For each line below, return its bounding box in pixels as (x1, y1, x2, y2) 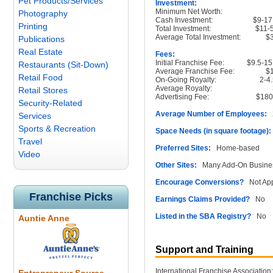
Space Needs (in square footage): (155, 127, 271, 135)
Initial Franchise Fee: (155, 58, 224, 67)
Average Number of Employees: (155, 110, 267, 118)
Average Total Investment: (155, 33, 241, 41)
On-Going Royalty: (155, 76, 216, 84)
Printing (18, 21, 48, 31)
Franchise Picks (29, 191, 113, 203)
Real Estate (18, 47, 63, 57)
